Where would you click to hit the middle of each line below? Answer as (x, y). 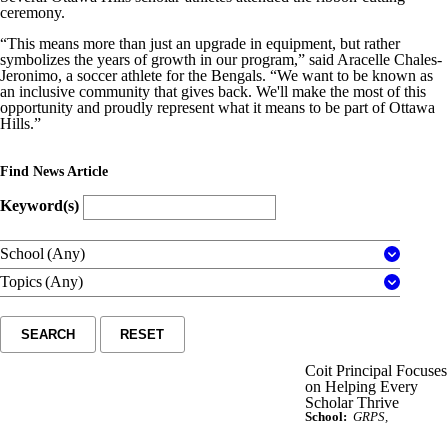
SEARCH (47, 334)
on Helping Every (361, 386)
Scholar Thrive (352, 402)
